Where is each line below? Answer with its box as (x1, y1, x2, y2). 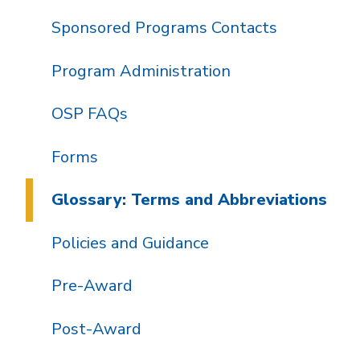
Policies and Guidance (51, 231, 209, 254)
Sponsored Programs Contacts (51, 17, 277, 39)
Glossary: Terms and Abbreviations (51, 189, 327, 211)
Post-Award (51, 317, 141, 340)
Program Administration (51, 59, 231, 82)
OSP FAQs (51, 103, 128, 125)
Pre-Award (51, 275, 133, 297)
